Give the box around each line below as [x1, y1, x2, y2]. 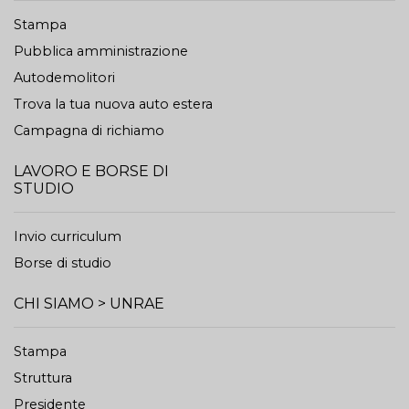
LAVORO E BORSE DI [14, 163, 169, 180]
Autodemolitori [14, 69, 115, 86]
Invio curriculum [14, 228, 121, 245]
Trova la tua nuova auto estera [14, 96, 213, 112]
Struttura [14, 370, 72, 386]
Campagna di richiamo [14, 122, 164, 139]
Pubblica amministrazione [14, 43, 188, 59]
